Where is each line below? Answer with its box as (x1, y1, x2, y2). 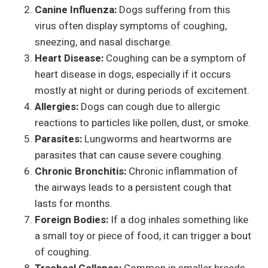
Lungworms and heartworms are (82, 131, 232, 147)
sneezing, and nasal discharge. (35, 34, 172, 50)
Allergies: (35, 99, 78, 114)
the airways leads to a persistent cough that (35, 179, 232, 195)
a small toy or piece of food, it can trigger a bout (35, 228, 251, 243)
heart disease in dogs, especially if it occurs (35, 66, 231, 82)
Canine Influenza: (35, 2, 117, 17)
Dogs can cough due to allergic (78, 99, 220, 114)
